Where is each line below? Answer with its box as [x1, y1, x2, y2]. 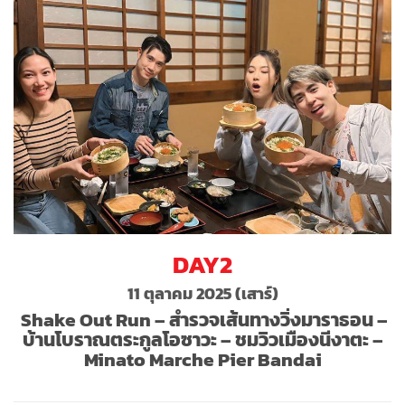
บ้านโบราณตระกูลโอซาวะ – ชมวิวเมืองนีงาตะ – [22, 325, 383, 354]
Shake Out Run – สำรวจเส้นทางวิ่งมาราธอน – [17, 306, 388, 334]
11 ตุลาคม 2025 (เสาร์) [127, 281, 278, 306]
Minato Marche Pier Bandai [83, 345, 322, 374]
